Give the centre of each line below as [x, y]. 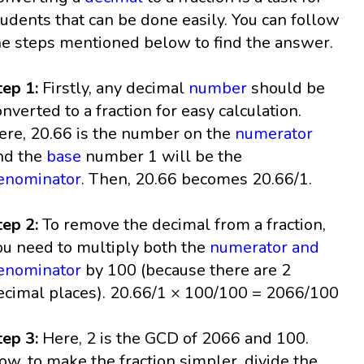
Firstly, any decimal [116, 89]
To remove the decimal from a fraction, [184, 225]
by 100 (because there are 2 [186, 271]
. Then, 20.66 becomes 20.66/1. [197, 180]
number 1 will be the [162, 157]
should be [286, 89]
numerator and [265, 248]
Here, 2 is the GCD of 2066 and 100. [174, 339]
